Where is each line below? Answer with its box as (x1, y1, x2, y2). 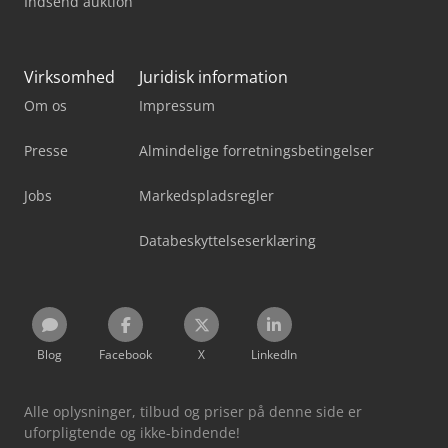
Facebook (99, 345, 152, 363)
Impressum (139, 95, 215, 115)
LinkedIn (251, 345, 297, 363)
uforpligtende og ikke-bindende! (24, 422, 240, 442)
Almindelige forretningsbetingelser (139, 140, 374, 160)
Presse (24, 140, 68, 160)
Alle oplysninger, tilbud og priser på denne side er (24, 401, 362, 421)
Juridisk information (139, 65, 288, 88)
